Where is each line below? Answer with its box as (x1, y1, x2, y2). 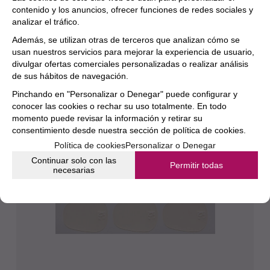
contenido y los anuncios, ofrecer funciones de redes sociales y (12, 5, 253, 14)
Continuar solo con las (31, 155, 116, 165)
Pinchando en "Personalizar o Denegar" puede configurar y (12, 89, 237, 99)
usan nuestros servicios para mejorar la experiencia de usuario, (12, 47, 254, 57)
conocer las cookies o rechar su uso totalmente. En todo (12, 101, 227, 111)
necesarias (52, 165, 95, 175)
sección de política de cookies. (130, 125, 246, 135)
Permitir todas (170, 160, 223, 170)
